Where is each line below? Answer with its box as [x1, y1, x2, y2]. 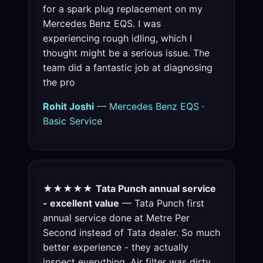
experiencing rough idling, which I [43, 32, 192, 45]
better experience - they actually [43, 241, 188, 254]
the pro [43, 76, 75, 89]
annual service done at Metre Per [43, 212, 190, 224]
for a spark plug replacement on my [43, 3, 203, 15]
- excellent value [43, 197, 119, 210]
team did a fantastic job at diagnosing [43, 62, 213, 74]
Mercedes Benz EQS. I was [43, 18, 161, 30]
